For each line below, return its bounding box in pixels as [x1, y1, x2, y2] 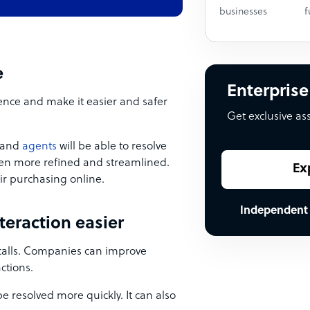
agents [22, 140, 57, 153]
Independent [239, 205, 308, 218]
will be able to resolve [57, 140, 167, 153]
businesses [219, 7, 267, 18]
